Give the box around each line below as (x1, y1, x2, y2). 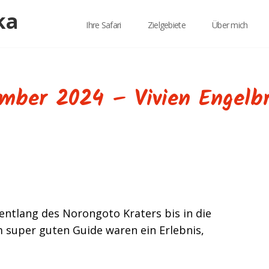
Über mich (211, 19, 248, 31)
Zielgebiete (147, 19, 186, 31)
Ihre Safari (86, 19, 121, 31)
